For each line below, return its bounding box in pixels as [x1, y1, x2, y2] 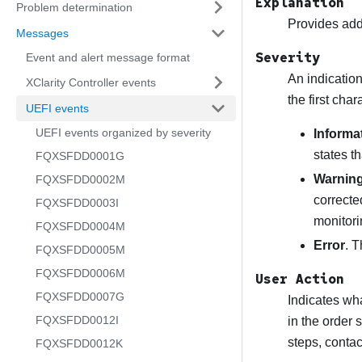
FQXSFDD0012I [36, 314, 119, 326]
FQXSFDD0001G [36, 149, 124, 162]
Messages [16, 26, 69, 40]
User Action [255, 271, 344, 288]
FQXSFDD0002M [36, 173, 125, 186]
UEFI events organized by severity [36, 126, 211, 139]
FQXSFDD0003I [36, 196, 119, 209]
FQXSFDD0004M [36, 220, 125, 233]
